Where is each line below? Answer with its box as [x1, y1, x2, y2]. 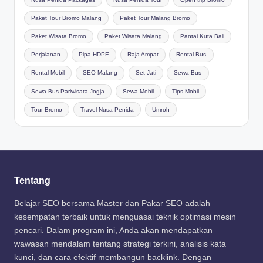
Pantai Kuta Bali [180, 33, 224, 40]
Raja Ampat [127, 51, 159, 58]
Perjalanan [31, 51, 61, 58]
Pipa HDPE [78, 51, 109, 58]
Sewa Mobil [122, 87, 154, 95]
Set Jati [135, 69, 156, 76]
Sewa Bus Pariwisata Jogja [31, 87, 105, 95]
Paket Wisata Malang [104, 33, 162, 40]
